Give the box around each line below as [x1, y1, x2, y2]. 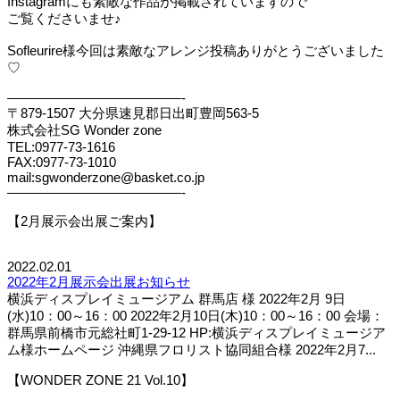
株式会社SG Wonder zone [7, 121, 162, 137]
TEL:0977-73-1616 [7, 138, 115, 154]
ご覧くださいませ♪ [7, 10, 121, 26]
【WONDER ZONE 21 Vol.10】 [7, 371, 194, 387]
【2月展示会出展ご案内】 [7, 212, 162, 229]
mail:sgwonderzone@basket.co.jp [7, 169, 204, 185]
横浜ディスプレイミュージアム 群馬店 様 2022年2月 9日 [7, 290, 346, 306]
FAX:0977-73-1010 [7, 154, 116, 170]
